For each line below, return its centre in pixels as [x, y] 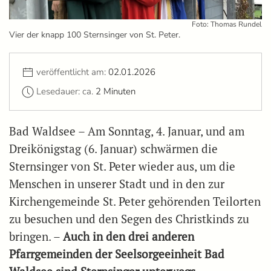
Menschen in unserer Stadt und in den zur [117, 184]
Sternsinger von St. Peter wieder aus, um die [122, 167]
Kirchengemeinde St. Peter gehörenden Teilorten [135, 202]
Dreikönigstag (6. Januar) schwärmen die [113, 149]
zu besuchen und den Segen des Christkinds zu [129, 219]
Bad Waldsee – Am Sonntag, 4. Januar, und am [127, 132]
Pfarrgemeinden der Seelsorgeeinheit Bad [117, 254]
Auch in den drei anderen [129, 237]
